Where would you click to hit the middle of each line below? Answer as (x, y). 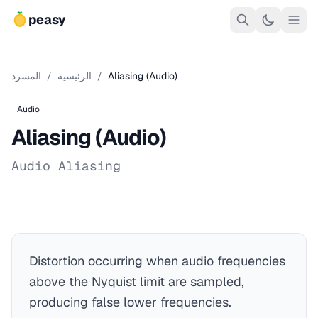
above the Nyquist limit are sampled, (137, 281)
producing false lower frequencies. (130, 302)
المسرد (26, 76)
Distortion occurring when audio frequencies (157, 261)
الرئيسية (75, 76)
